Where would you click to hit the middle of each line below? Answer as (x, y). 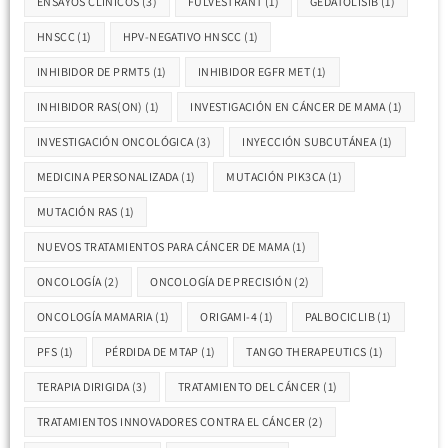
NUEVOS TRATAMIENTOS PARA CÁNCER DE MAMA (163, 247)
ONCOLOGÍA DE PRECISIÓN (221, 282)
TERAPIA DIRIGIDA (83, 387)
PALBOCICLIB (340, 317)
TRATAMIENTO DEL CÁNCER (249, 387)
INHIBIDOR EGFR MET (254, 72)
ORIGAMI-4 (229, 317)
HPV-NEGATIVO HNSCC (182, 37)
